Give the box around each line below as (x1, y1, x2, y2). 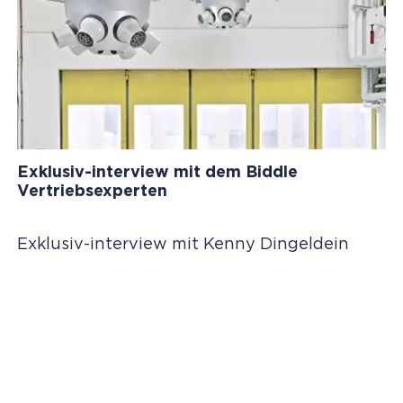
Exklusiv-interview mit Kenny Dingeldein (16, 236, 354, 253)
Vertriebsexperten (16, 183, 167, 200)
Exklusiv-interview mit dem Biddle (16, 164, 298, 181)
